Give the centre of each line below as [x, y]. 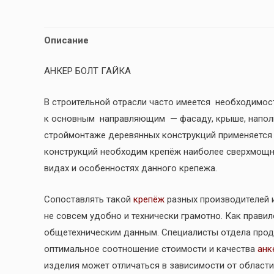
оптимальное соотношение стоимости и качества [151, 249]
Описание [66, 41]
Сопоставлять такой [89, 199]
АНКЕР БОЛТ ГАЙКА [87, 71]
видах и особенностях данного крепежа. [131, 168]
